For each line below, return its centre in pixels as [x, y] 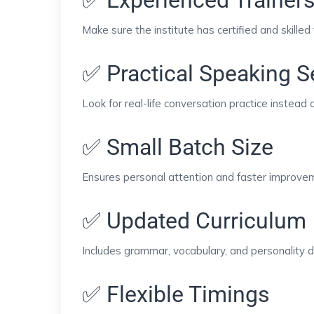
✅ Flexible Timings [176, 294]
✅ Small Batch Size [178, 147]
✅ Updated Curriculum [194, 220]
